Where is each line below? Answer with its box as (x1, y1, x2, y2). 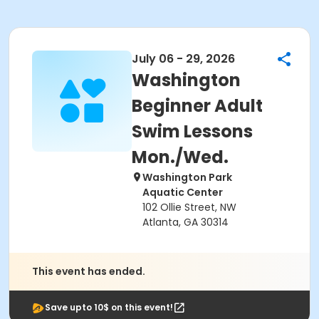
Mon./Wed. (132, 145, 229, 169)
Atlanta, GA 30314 (142, 215, 229, 229)
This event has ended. (32, 264, 145, 278)
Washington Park (142, 170, 232, 184)
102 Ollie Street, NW (142, 200, 236, 214)
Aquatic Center (142, 185, 223, 199)
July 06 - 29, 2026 (132, 51, 235, 67)
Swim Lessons (132, 120, 253, 143)
